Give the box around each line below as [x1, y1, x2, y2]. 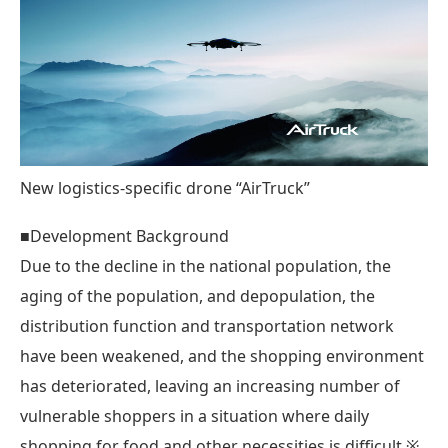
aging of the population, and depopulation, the [20, 284, 375, 307]
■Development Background [20, 224, 229, 247]
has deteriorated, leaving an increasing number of [20, 374, 400, 397]
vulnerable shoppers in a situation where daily [20, 404, 369, 427]
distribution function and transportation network [20, 314, 394, 337]
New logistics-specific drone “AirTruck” [20, 176, 310, 199]
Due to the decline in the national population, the [20, 254, 391, 277]
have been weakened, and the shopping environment [20, 344, 424, 367]
